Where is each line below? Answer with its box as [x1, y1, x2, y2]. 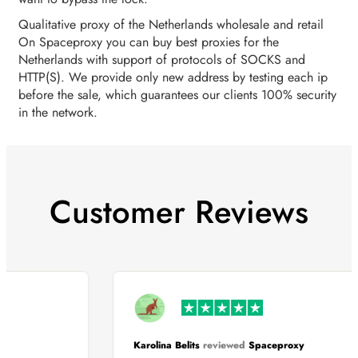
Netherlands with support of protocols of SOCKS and [18, 50, 305, 70]
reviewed [211, 337, 261, 352]
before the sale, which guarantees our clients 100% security [18, 86, 336, 105]
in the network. [18, 103, 97, 122]
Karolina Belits [145, 337, 212, 352]
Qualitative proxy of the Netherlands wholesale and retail [18, 15, 324, 34]
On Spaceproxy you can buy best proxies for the [18, 33, 279, 52]
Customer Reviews [50, 189, 308, 236]
